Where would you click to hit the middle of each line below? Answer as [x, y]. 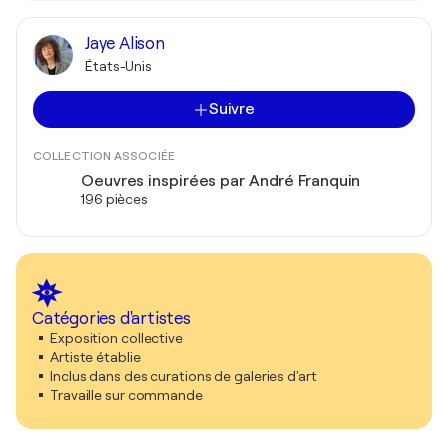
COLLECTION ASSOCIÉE [104, 156]
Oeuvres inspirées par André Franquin [221, 181]
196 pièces [114, 199]
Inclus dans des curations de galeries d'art [183, 376]
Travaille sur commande [126, 395]
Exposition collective [116, 338]
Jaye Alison [125, 43]
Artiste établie [95, 357]
